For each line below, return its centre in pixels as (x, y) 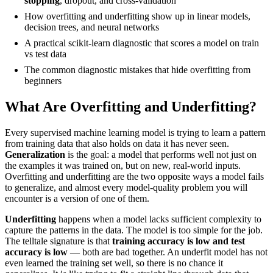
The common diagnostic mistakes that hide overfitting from (137, 69)
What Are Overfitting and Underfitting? (131, 106)
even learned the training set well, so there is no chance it (114, 263)
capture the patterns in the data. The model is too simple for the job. (134, 230)
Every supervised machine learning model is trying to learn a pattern (135, 132)
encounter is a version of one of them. (77, 198)
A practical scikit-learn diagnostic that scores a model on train (142, 43)
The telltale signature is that (58, 241)
